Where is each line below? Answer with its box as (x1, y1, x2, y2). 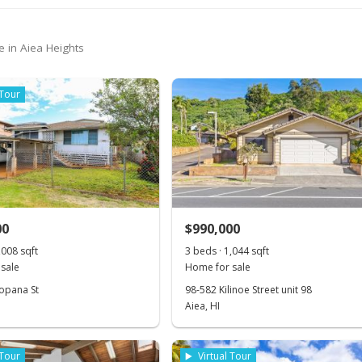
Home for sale (185, 260, 251, 274)
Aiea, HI (185, 299, 221, 313)
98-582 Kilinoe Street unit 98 (185, 283, 313, 297)
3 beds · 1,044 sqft (185, 244, 270, 258)
